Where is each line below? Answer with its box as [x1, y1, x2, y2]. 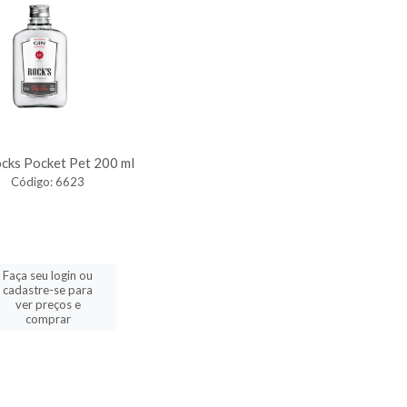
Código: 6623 [11, 174, 85, 189]
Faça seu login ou [3, 268, 94, 283]
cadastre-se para [3, 283, 94, 297]
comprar [25, 312, 71, 326]
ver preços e [15, 297, 81, 312]
